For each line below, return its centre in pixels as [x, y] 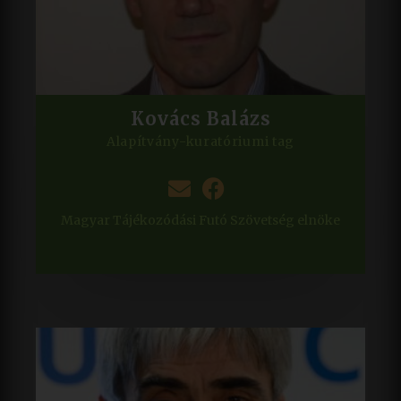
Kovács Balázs [200, 118]
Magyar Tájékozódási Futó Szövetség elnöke [200, 220]
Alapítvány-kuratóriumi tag [200, 141]
